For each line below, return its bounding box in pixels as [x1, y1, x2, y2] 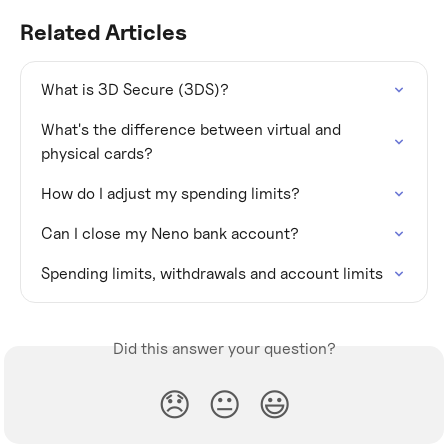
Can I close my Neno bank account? [41, 224, 299, 244]
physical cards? [41, 144, 153, 164]
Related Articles [20, 19, 187, 46]
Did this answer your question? [112, 339, 336, 359]
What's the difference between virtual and [41, 120, 345, 140]
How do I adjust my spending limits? [41, 184, 300, 204]
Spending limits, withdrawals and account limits [41, 264, 383, 284]
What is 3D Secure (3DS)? [41, 80, 229, 100]
